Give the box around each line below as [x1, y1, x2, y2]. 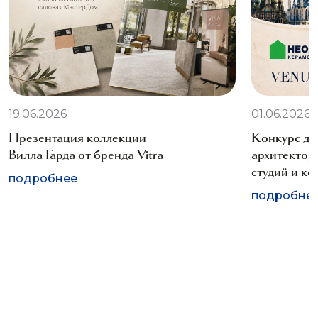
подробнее [9, 172, 77, 185]
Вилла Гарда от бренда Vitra [9, 146, 163, 163]
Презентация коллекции [9, 128, 146, 146]
